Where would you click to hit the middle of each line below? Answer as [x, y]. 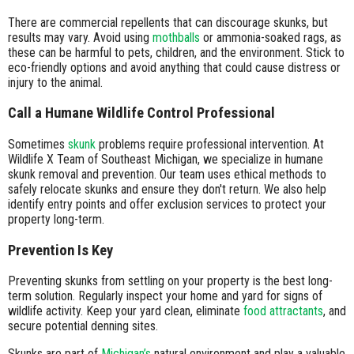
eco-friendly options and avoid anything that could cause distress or [174, 67]
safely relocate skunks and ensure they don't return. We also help [167, 189]
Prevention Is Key [60, 250]
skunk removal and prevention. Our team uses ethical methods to [167, 174]
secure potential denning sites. [83, 326]
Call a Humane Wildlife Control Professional [141, 113]
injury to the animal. [55, 82]
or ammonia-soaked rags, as [271, 37]
